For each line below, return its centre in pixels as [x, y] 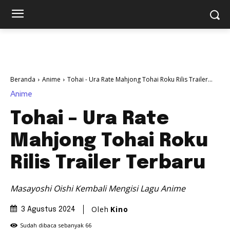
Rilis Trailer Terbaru [108, 163]
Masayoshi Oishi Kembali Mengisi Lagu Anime [98, 188]
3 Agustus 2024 [48, 210]
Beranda [23, 79]
